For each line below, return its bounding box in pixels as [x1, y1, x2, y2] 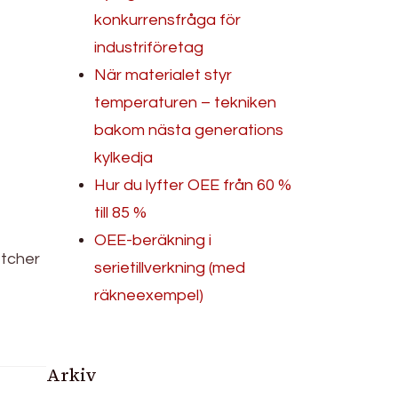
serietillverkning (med [94, 259, 246, 276]
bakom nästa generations [94, 121, 284, 139]
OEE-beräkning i [94, 231, 212, 249]
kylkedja [94, 148, 154, 166]
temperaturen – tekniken [94, 93, 277, 111]
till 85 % [94, 203, 147, 221]
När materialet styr [94, 66, 233, 84]
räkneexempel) [94, 286, 204, 304]
